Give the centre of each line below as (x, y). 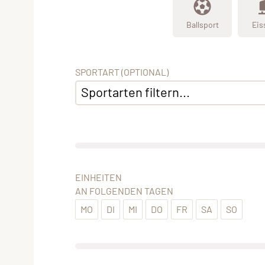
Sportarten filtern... (135, 92)
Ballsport (202, 24)
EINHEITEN (98, 177)
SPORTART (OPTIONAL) (122, 72)
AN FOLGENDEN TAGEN (124, 191)
